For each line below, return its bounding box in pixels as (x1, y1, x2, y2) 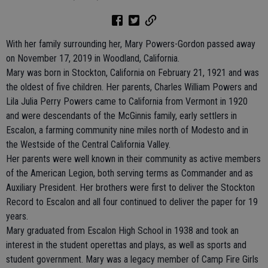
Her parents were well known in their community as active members (6, 153, 261, 165)
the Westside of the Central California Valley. (6, 139, 170, 150)
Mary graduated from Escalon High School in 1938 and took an (6, 225, 239, 236)
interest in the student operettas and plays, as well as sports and (6, 239, 246, 251)
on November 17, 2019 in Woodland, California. (6, 53, 179, 64)
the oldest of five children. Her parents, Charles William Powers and (6, 81, 257, 93)
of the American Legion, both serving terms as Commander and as (6, 167, 253, 179)
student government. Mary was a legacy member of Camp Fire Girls (6, 254, 258, 265)
